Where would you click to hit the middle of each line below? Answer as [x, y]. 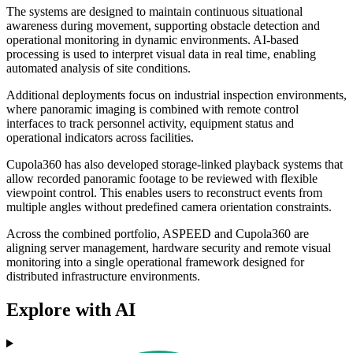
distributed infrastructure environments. [103, 277]
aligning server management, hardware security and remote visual [169, 248]
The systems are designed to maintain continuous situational [154, 12]
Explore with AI [71, 310]
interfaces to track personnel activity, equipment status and [150, 124]
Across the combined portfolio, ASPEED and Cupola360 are [158, 234]
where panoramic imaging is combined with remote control [152, 110]
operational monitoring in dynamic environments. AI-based [152, 40]
